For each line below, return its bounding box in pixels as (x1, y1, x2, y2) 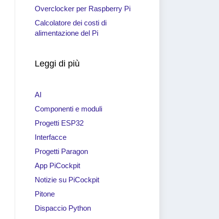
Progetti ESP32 (35, 119, 84, 127)
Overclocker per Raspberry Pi (35, 4, 131, 13)
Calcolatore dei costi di (35, 19, 107, 27)
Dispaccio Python (35, 204, 91, 212)
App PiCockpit (35, 161, 80, 170)
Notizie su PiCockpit (35, 175, 99, 184)
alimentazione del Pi (35, 29, 98, 37)
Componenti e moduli (35, 105, 102, 113)
